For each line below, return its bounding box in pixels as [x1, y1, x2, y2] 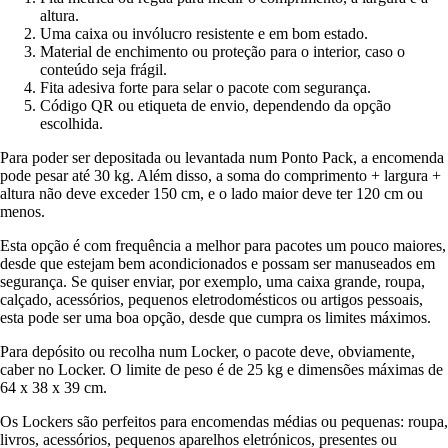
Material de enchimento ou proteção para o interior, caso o [40, 42, 405, 60]
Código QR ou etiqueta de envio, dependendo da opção [40, 96, 391, 114]
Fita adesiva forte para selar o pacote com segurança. [40, 78, 371, 96]
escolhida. [40, 114, 103, 132]
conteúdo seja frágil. [40, 60, 167, 78]
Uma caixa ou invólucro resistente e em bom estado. [40, 24, 368, 42]
